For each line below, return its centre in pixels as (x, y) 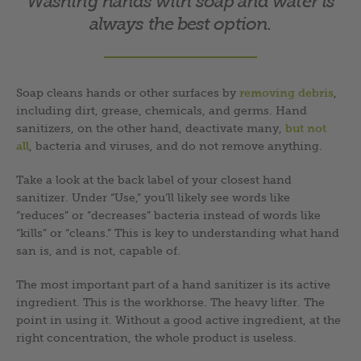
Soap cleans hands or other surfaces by (128, 92)
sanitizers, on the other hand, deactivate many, (151, 128)
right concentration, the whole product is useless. (156, 337)
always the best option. (180, 23)
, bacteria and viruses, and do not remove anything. (176, 145)
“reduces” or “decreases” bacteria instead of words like (168, 215)
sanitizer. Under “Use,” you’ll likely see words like (153, 197)
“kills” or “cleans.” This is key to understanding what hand (178, 232)
